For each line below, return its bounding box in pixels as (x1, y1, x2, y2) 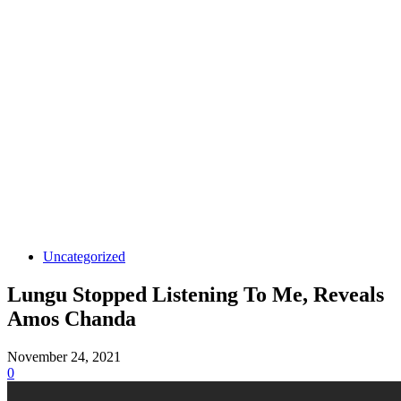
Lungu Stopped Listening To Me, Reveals (7, 282, 384, 306)
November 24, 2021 (7, 348, 121, 364)
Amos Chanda (7, 306, 136, 330)
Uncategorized (43, 249, 125, 264)
